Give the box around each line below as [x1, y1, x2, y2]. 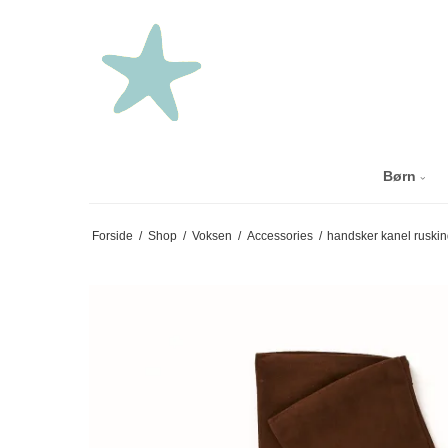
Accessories [246, 229, 313, 243]
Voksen [191, 229, 232, 243]
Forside [91, 229, 133, 243]
